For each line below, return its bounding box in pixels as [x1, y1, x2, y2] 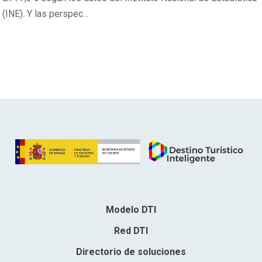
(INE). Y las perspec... [2, 8, 89, 19]
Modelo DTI [106, 204, 156, 216]
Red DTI [114, 225, 148, 237]
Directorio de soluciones [76, 246, 186, 258]
